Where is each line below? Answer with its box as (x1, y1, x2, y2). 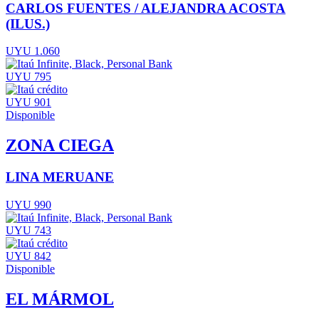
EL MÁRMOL (6, 289, 114, 308)
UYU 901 (6, 96, 51, 109)
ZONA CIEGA (6, 136, 114, 155)
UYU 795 (6, 70, 51, 83)
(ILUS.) (6, 16, 50, 31)
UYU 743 (6, 224, 51, 236)
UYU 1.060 (6, 45, 60, 58)
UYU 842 (6, 249, 51, 262)
